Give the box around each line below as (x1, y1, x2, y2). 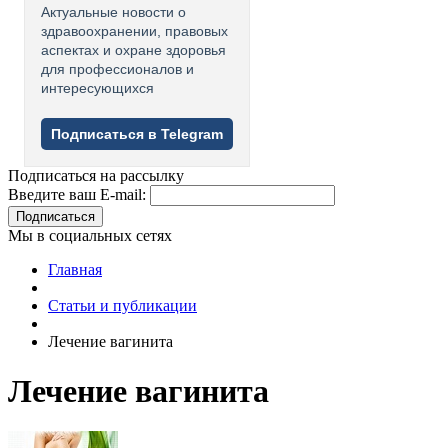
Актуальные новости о (41, 4, 186, 21)
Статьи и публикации (48, 297, 197, 315)
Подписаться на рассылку (8, 167, 184, 185)
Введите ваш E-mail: (8, 186, 146, 204)
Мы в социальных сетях (8, 227, 172, 245)
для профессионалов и (41, 61, 194, 78)
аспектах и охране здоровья (41, 42, 226, 59)
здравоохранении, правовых (41, 23, 228, 40)
